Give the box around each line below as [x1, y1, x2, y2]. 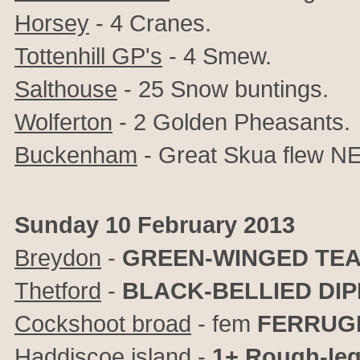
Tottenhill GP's [14, 43, 162, 69]
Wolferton [14, 108, 112, 135]
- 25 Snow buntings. [117, 76, 329, 102]
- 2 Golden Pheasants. [112, 108, 350, 135]
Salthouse [14, 76, 117, 102]
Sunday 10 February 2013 [14, 211, 295, 238]
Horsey [14, 10, 89, 36]
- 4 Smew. [162, 43, 272, 69]
